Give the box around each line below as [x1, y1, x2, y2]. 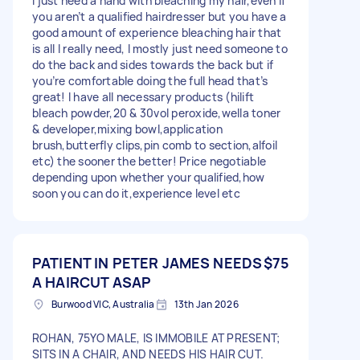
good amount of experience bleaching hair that [32, 24, 282, 40]
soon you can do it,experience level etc [32, 185, 240, 201]
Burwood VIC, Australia [51, 297, 155, 311]
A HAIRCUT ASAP [32, 272, 152, 292]
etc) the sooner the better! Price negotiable [32, 153, 266, 169]
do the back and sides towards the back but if [32, 56, 274, 72]
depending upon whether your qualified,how [32, 169, 265, 185]
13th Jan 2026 [174, 297, 239, 311]
